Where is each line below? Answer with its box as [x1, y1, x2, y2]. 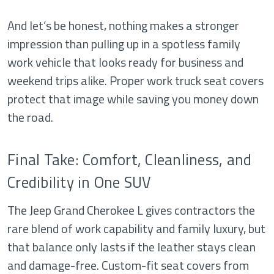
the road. [7, 108, 53, 127]
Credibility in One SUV [7, 171, 152, 194]
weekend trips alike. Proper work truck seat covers [7, 71, 264, 91]
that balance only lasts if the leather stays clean [7, 237, 256, 257]
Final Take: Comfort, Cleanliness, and [7, 148, 252, 172]
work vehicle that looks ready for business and [7, 53, 243, 72]
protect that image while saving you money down [7, 89, 259, 109]
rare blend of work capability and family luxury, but [7, 219, 265, 239]
